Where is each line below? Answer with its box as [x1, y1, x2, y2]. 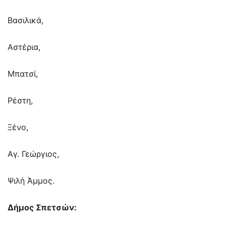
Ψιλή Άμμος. [8, 176, 54, 186]
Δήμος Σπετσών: [8, 202, 77, 213]
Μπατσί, [8, 69, 38, 79]
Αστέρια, [8, 42, 40, 52]
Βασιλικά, [8, 15, 43, 26]
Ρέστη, [8, 95, 33, 106]
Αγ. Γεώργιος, [8, 149, 59, 159]
